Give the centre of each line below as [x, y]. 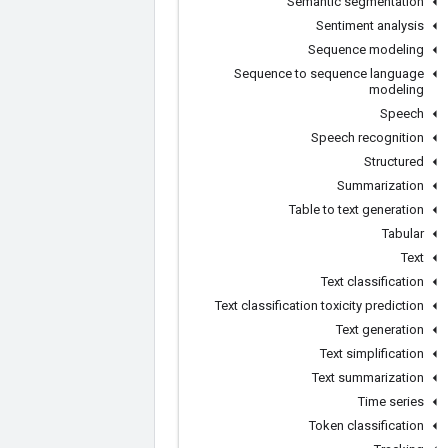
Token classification [366, 425]
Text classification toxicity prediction [319, 305]
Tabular [403, 233]
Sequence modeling [366, 49]
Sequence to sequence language [329, 73]
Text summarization [368, 377]
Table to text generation [356, 209]
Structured [394, 161]
